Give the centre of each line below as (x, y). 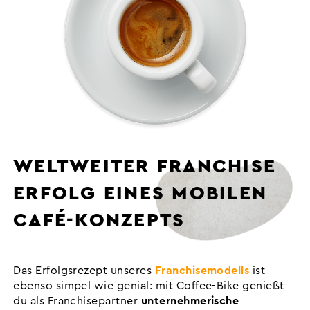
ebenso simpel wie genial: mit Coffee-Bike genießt (149, 285)
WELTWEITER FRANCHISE (145, 166)
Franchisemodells (202, 270)
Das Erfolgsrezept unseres (84, 270)
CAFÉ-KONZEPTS (99, 220)
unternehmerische (190, 301)
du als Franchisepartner (77, 301)
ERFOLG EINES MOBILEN (140, 193)
